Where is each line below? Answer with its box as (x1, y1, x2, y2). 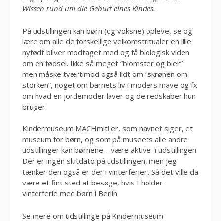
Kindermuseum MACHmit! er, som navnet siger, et (22, 123, 193, 133)
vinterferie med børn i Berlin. (22, 188, 119, 198)
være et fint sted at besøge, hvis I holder (22, 178, 163, 187)
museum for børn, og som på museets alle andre (22, 134, 188, 144)
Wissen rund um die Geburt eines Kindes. (22, 3, 157, 13)
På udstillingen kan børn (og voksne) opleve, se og (22, 25, 192, 36)
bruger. (22, 101, 47, 111)
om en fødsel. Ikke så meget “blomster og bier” (22, 58, 183, 68)
